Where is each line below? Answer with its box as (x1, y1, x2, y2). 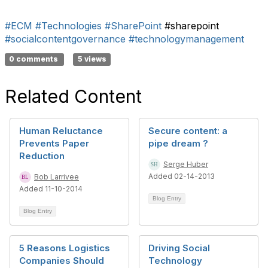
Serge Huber (163, 160, 208, 169)
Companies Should (19, 255, 104, 266)
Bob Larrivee (34, 172, 79, 181)
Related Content (5, 86, 142, 107)
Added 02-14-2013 (148, 172, 215, 181)
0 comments (9, 54, 60, 63)
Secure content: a (148, 125, 227, 136)
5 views (77, 54, 106, 63)
